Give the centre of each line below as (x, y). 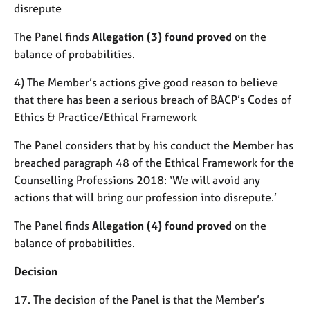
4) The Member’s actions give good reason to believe (146, 82)
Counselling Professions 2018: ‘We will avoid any (137, 180)
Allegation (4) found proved (162, 225)
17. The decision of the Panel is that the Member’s (139, 299)
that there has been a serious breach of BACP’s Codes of (153, 99)
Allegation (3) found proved (162, 36)
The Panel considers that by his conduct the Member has (154, 145)
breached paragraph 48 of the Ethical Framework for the (154, 162)
